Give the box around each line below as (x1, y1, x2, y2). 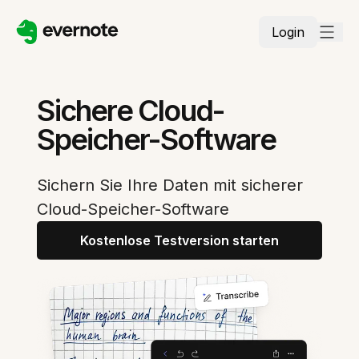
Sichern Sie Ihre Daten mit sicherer (37, 175, 304, 195)
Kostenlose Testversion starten (80, 232, 279, 248)
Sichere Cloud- (37, 93, 225, 128)
